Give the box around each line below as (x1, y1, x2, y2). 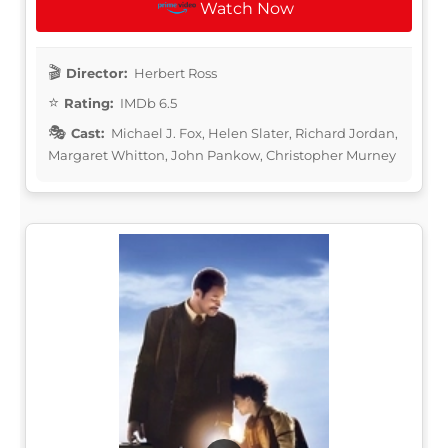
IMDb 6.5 (117, 94, 177, 111)
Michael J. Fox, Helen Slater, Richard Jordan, (108, 124, 398, 141)
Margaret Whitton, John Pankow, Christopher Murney (48, 146, 396, 163)
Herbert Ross (131, 64, 217, 81)
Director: (66, 64, 127, 81)
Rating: (64, 94, 113, 111)
